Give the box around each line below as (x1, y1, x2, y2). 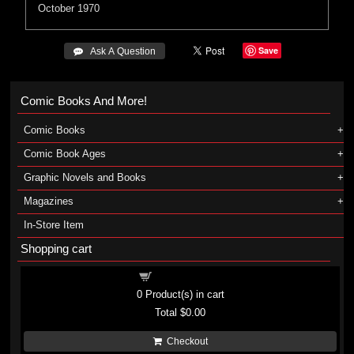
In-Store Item (23, 219, 84, 231)
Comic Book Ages (23, 148, 106, 160)
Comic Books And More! (20, 94, 147, 107)
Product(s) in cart (141, 288, 224, 300)
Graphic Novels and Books (23, 171, 146, 183)
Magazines (23, 195, 73, 207)
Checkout (161, 337, 208, 346)
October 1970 (38, 2, 100, 14)
